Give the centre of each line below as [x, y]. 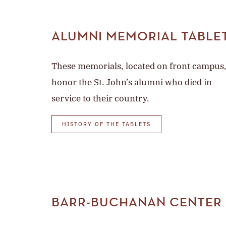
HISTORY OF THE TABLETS [106, 125]
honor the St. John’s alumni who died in [132, 82]
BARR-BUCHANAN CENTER [137, 203]
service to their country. [100, 99]
